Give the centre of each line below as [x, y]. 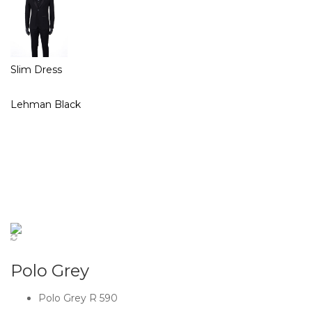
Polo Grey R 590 [78, 298]
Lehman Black [46, 104]
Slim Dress [36, 69]
